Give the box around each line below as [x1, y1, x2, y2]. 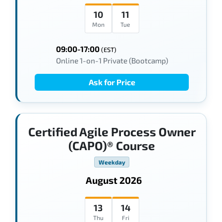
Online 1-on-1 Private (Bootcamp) [55, 56, 168, 65]
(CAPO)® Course [68, 138, 155, 153]
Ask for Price [88, 77, 135, 87]
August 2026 [86, 174, 142, 186]
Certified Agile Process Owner [28, 124, 196, 139]
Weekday [98, 159, 125, 166]
